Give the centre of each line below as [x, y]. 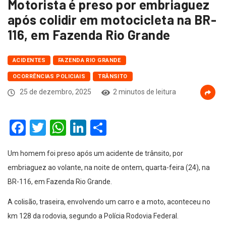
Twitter [71, 128]
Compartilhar [152, 128]
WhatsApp [102, 128]
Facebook [59, 128]
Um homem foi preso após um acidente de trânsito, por [95, 154]
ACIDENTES [29, 61]
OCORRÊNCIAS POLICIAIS [49, 77]
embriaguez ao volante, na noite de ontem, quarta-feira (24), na [109, 168]
